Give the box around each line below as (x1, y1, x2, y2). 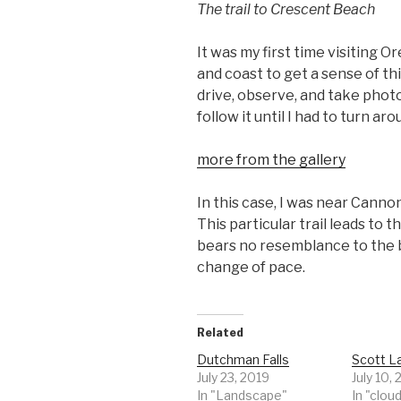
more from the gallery (197, 151, 346, 169)
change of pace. (197, 259, 305, 277)
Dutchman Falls (197, 352, 289, 368)
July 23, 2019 (197, 370, 269, 386)
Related (197, 326, 243, 340)
